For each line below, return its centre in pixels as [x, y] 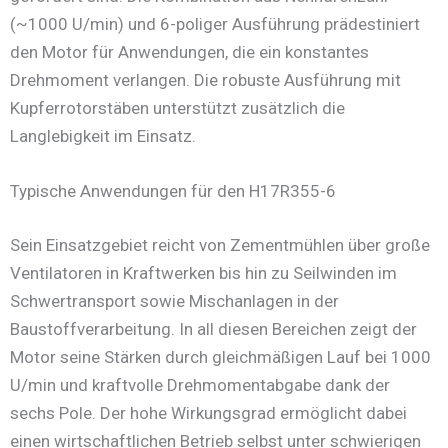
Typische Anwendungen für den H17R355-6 [173, 191]
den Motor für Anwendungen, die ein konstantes [189, 51]
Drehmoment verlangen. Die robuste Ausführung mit [205, 79]
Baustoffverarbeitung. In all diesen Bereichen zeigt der [213, 328]
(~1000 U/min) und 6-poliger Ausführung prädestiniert [215, 23]
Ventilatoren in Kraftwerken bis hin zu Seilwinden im [203, 272]
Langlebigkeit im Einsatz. [103, 135]
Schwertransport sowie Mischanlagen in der [174, 300]
